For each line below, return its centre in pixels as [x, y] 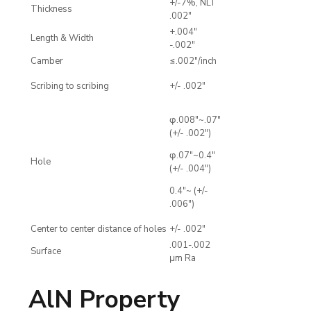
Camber [47, 61]
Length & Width [62, 39]
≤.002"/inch [193, 61]
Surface [46, 252]
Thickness [51, 9]
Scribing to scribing [70, 86]
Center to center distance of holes [99, 229]
